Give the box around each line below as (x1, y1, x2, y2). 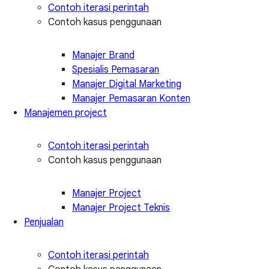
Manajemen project (24, 106, 107, 119)
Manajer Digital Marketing (72, 77, 181, 90)
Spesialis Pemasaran (72, 63, 159, 76)
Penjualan (24, 216, 64, 228)
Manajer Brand (72, 49, 134, 61)
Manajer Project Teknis (72, 201, 170, 214)
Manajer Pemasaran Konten (72, 92, 190, 104)
